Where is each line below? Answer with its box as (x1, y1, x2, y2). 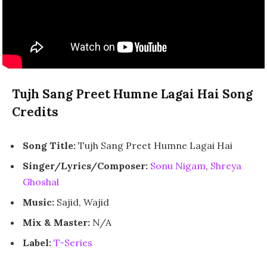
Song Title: (23, 139, 78, 152)
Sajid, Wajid (57, 196, 109, 209)
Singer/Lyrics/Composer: (23, 160, 150, 172)
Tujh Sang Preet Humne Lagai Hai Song (12, 85, 253, 102)
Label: (23, 237, 54, 249)
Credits (12, 103, 58, 120)
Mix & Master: (23, 216, 92, 229)
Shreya (210, 160, 241, 172)
